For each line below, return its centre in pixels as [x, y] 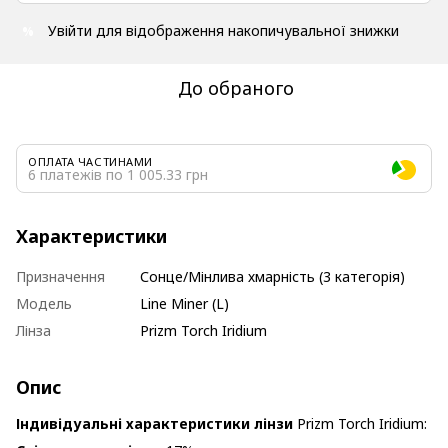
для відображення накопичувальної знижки [245, 30]
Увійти [70, 30]
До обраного [236, 88]
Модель [44, 303]
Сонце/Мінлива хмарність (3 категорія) [272, 276]
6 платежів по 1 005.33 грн [118, 174]
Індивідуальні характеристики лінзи [156, 423]
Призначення [60, 276]
